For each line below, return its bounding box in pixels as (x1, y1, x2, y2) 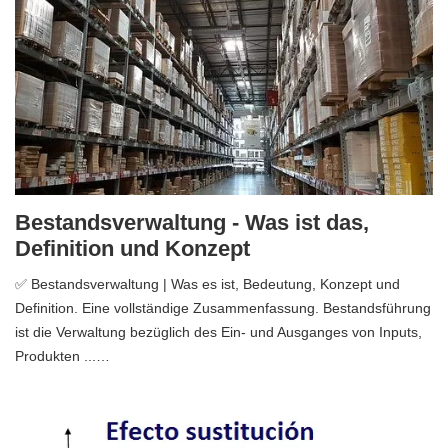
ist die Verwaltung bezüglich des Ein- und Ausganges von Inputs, (15, 324, 422, 341)
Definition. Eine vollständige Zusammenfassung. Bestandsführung (15, 300, 431, 317)
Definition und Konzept (15, 236, 250, 262)
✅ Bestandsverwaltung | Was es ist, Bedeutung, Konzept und (15, 276, 400, 293)
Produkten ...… (15, 348, 110, 365)
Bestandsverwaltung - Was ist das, (15, 210, 369, 236)
